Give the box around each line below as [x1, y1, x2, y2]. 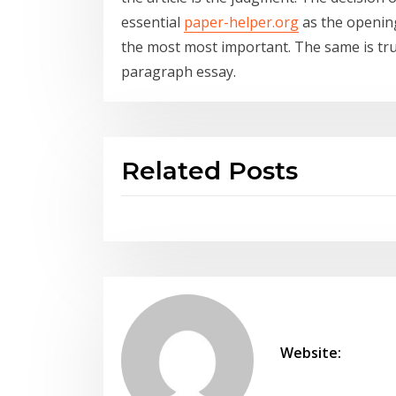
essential [121, 11, 184, 32]
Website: [280, 342, 341, 362]
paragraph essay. [121, 61, 236, 81]
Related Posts [121, 155, 298, 186]
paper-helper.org [184, 11, 299, 32]
